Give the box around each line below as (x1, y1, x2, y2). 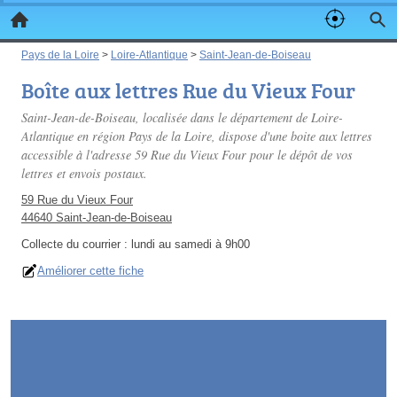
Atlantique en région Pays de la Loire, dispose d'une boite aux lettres (21, 128, 372, 144)
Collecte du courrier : (21, 237, 131, 251)
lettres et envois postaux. (21, 165, 147, 182)
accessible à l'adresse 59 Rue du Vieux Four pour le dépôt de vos (21, 146, 353, 163)
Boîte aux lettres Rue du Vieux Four (21, 75, 355, 105)
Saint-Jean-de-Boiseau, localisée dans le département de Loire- (21, 109, 343, 126)
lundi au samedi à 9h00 (131, 237, 250, 251)
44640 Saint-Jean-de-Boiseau (21, 211, 172, 224)
